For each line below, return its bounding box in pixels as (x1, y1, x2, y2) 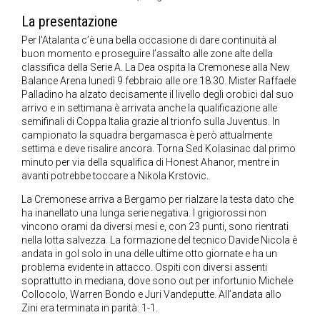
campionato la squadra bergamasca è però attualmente (21, 129, 272, 141)
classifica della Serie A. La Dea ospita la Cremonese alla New (21, 61, 290, 74)
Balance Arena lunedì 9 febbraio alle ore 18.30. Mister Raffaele (21, 75, 296, 87)
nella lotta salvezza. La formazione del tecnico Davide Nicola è (21, 234, 297, 246)
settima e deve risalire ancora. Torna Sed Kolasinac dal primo (21, 143, 296, 155)
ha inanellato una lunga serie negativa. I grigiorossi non (21, 207, 266, 219)
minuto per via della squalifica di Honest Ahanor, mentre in (21, 156, 279, 169)
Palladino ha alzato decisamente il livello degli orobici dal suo (21, 89, 294, 101)
